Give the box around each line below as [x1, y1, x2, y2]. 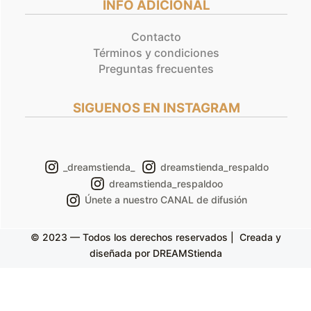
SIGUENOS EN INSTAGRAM [72, 99, 240, 116]
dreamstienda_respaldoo [108, 177, 223, 190]
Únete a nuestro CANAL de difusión [84, 194, 247, 206]
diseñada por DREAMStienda [89, 246, 222, 259]
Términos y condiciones [93, 45, 219, 60]
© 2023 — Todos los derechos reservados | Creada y [30, 230, 281, 243]
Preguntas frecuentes [99, 61, 214, 76]
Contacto [131, 29, 181, 44]
